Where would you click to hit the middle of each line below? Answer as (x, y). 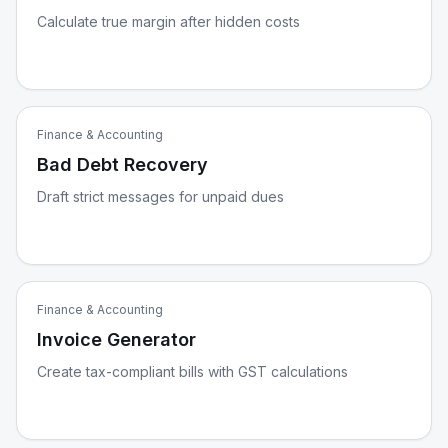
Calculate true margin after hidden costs (168, 21)
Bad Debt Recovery (122, 164)
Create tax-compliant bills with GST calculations (192, 371)
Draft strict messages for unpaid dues (160, 196)
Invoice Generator (116, 339)
